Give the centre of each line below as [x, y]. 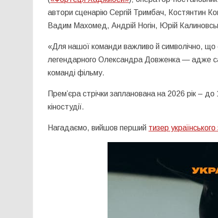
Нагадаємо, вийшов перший [98, 128]
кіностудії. [66, 107]
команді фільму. [76, 73]
